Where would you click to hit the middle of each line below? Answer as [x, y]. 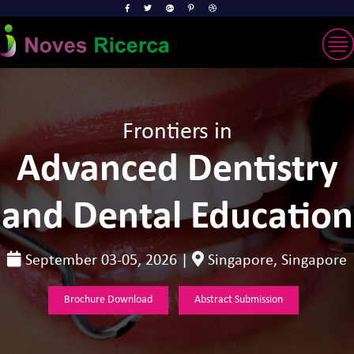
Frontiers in [177, 132]
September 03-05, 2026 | [107, 261]
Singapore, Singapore [275, 261]
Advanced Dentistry [177, 170]
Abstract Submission [238, 300]
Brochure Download [108, 300]
